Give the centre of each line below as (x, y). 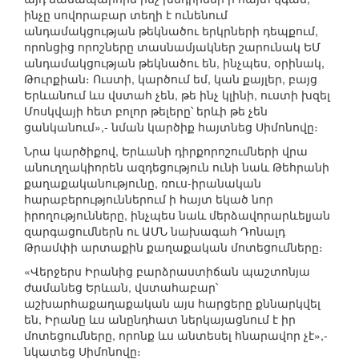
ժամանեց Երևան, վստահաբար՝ (121, 287)
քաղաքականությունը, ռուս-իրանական (143, 183)
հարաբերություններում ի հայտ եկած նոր (149, 199)
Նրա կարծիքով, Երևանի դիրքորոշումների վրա (166, 151)
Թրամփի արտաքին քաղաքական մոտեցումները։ (173, 247)
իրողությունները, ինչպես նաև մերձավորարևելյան (177, 215)
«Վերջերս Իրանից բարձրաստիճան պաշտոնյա (167, 271)
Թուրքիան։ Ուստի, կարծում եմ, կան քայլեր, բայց (171, 79)
